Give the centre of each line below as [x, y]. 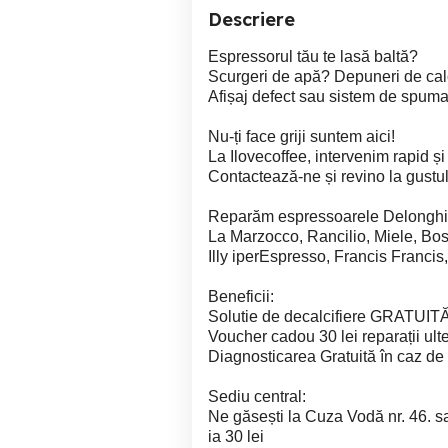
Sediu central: [257, 396]
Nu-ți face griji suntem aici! [301, 136]
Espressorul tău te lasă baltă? [313, 56]
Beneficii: [241, 296]
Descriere [251, 19]
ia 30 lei [236, 436]
